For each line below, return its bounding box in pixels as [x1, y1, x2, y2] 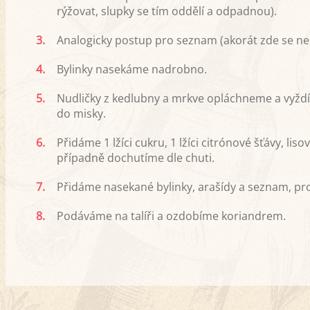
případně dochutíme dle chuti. [57, 150, 215, 166]
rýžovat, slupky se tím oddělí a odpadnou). [57, 3, 277, 19]
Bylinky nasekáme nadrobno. [57, 62, 207, 77]
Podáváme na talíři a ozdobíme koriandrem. [57, 208, 286, 224]
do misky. [57, 106, 106, 122]
